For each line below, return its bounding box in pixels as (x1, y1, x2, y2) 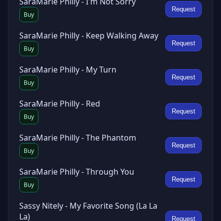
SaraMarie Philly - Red (19, 98, 100, 109)
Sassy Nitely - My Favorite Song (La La (19, 200, 157, 211)
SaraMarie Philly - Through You (19, 166, 134, 177)
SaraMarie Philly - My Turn (19, 64, 116, 75)
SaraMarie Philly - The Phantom (19, 132, 136, 143)
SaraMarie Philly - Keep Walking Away (19, 30, 158, 41)
